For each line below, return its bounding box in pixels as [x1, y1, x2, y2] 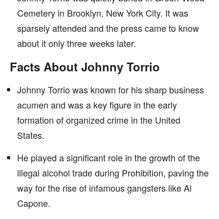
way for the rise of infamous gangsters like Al [17, 181, 192, 194]
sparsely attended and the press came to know [17, 22, 199, 34]
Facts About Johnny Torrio [10, 58, 160, 75]
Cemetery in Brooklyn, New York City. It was [17, 6, 188, 19]
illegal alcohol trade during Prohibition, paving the [17, 166, 209, 179]
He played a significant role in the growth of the [17, 151, 200, 164]
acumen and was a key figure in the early [17, 98, 177, 111]
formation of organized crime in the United [17, 113, 180, 126]
